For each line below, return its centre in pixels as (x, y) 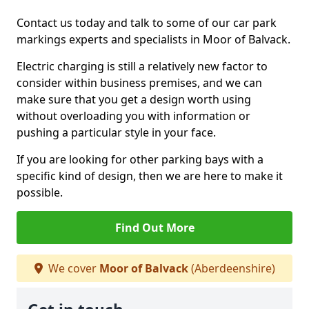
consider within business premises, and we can (139, 83)
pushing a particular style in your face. (116, 132)
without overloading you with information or (133, 116)
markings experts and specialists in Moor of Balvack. (153, 39)
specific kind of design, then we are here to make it (150, 176)
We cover (72, 268)
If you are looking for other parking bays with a (140, 159)
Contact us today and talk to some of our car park (147, 23)
